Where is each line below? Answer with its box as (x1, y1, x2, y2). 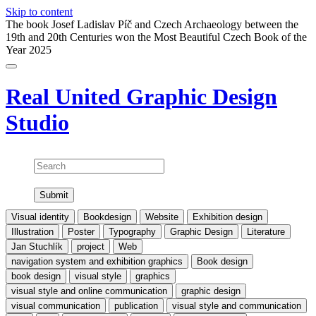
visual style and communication (172, 300, 301, 311)
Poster (68, 226, 95, 237)
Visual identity (11, 211, 69, 222)
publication (114, 300, 158, 311)
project (77, 241, 104, 252)
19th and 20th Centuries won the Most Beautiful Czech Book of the (6, 31, 307, 43)
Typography (109, 226, 156, 237)
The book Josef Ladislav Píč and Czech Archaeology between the (6, 18, 298, 30)
